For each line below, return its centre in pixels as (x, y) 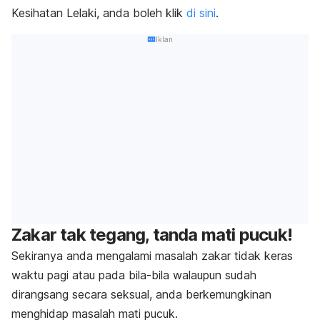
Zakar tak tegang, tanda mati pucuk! (152, 235)
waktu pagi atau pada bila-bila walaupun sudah (134, 275)
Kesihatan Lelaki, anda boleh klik (99, 12)
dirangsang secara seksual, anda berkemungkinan (141, 295)
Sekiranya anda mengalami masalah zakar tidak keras (152, 256)
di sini (201, 12)
